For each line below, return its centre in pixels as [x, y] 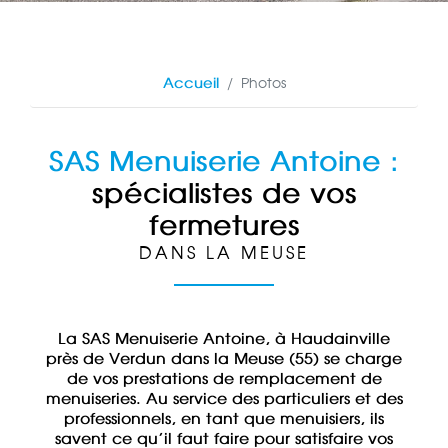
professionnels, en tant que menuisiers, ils [224, 420]
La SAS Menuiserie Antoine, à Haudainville [224, 340]
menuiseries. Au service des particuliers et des [224, 400]
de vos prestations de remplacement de [224, 380]
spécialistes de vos [224, 196]
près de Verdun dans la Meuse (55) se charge [224, 360]
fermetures [224, 228]
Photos [263, 84]
